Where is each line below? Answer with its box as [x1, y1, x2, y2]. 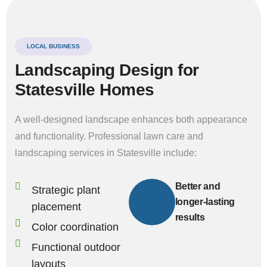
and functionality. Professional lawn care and [15, 131, 203, 141]
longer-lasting [175, 197, 235, 207]
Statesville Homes [15, 80, 154, 99]
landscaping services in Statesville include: [15, 148, 197, 158]
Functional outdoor [32, 241, 120, 253]
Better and [175, 181, 221, 191]
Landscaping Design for [15, 61, 199, 79]
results [175, 212, 205, 222]
